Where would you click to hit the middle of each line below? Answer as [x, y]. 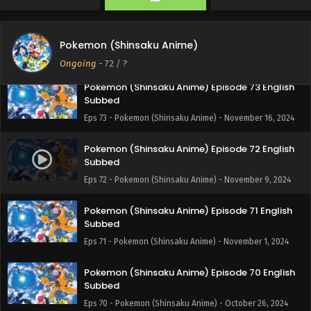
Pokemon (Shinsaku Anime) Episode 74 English [190, 25]
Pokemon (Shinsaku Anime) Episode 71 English [188, 211]
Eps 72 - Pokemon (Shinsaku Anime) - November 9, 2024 [187, 180]
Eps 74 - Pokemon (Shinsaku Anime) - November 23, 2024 [189, 56]
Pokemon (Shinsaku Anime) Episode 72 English [189, 149]
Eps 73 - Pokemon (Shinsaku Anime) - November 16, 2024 [189, 118]
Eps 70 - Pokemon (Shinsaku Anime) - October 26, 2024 [186, 303]
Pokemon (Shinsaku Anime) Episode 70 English [190, 272]
